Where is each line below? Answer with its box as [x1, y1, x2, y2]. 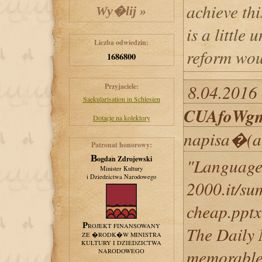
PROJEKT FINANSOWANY [88, 222, 160, 230]
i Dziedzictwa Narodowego [87, 173, 156, 181]
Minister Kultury [100, 164, 143, 173]
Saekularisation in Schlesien [82, 94, 160, 104]
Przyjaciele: [104, 81, 139, 91]
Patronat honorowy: [91, 140, 152, 150]
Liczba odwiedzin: [94, 37, 149, 47]
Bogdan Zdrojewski [97, 154, 152, 164]
